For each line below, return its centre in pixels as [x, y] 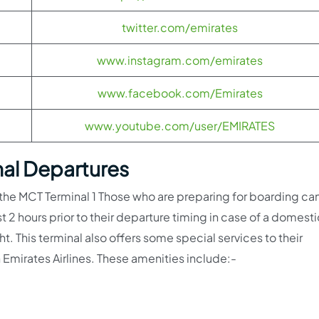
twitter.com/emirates [180, 27]
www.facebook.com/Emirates [180, 93]
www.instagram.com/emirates [180, 60]
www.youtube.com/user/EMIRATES [180, 125]
